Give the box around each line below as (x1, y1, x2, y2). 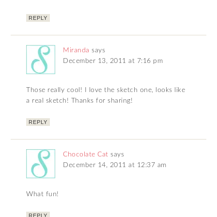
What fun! (26, 191, 59, 198)
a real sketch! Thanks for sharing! (26, 97, 133, 105)
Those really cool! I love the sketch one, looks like (26, 87, 186, 94)
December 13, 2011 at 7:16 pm (63, 58, 163, 65)
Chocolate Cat (63, 151, 108, 158)
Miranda (63, 47, 90, 54)
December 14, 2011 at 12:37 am (63, 162, 167, 169)
